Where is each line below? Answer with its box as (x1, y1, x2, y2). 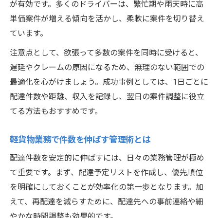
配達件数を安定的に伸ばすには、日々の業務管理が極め (10, 153, 204, 163)
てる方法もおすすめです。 (10, 107, 102, 116)
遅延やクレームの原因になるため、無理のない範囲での (10, 63, 204, 73)
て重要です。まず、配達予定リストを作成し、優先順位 (10, 168, 203, 178)
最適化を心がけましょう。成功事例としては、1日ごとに (10, 77, 208, 87)
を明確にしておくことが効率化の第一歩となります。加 (10, 182, 203, 192)
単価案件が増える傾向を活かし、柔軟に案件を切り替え (10, 14, 204, 24)
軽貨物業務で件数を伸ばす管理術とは (10, 135, 150, 145)
